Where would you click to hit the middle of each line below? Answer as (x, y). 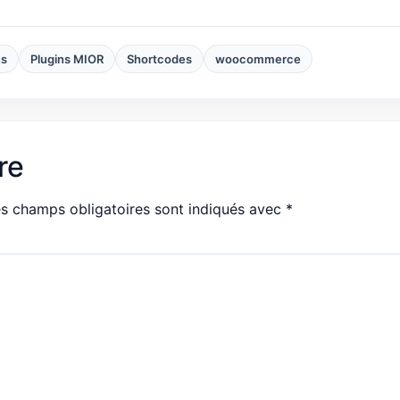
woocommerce (258, 58)
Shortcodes (159, 58)
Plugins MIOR (67, 58)
